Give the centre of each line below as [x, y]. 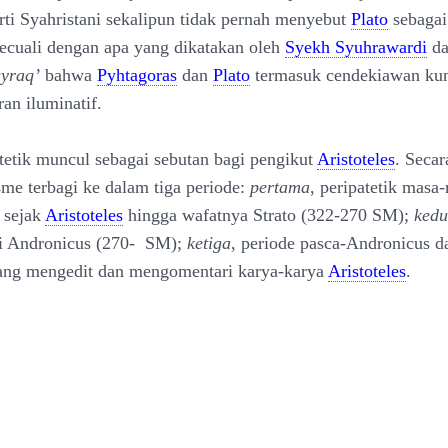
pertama [280, 187]
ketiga [209, 243]
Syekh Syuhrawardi [356, 47]
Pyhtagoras [137, 75]
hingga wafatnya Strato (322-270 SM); [268, 215]
